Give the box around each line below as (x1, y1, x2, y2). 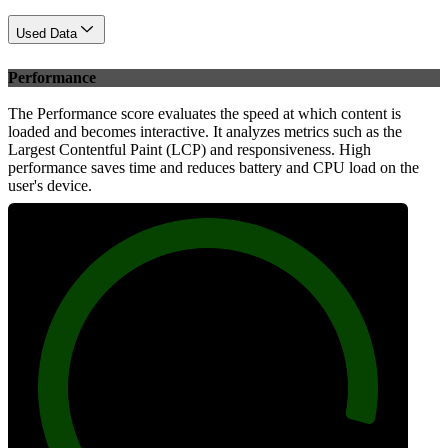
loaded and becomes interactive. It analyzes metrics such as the (8, 122, 402, 140)
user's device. (8, 176, 92, 194)
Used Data (16, 26, 77, 42)
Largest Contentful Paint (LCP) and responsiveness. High (8, 140, 371, 158)
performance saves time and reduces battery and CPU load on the (8, 158, 419, 176)
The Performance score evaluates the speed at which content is (8, 104, 401, 122)
